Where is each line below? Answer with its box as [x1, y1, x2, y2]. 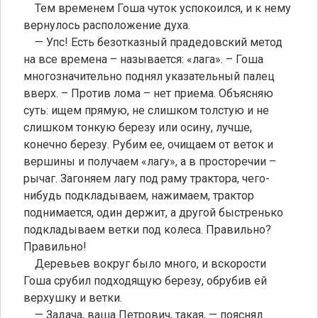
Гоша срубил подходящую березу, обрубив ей [23, 273, 267, 287]
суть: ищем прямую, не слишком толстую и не [23, 103, 269, 117]
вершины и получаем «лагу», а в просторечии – [23, 154, 276, 168]
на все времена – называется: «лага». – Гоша [23, 52, 263, 66]
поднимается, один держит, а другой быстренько [23, 205, 283, 219]
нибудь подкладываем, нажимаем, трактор [23, 188, 254, 202]
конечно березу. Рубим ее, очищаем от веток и [23, 137, 273, 151]
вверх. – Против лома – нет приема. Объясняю [23, 86, 273, 100]
